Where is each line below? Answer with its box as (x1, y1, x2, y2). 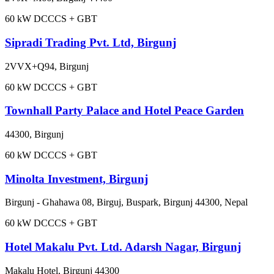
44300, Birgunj (5, 129, 64, 140)
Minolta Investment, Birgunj (5, 172, 148, 185)
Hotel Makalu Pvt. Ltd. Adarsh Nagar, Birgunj (5, 240, 241, 254)
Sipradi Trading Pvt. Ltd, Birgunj (5, 35, 176, 49)
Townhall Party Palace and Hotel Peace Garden (5, 104, 244, 117)
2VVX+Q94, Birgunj (5, 61, 89, 72)
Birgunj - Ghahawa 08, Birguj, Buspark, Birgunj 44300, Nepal (5, 197, 248, 208)
